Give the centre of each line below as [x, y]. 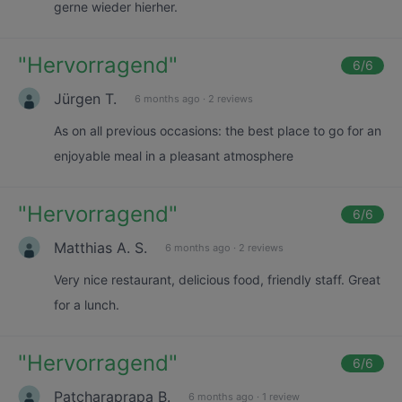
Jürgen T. [85, 98]
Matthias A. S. [100, 247]
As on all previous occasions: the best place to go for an [218, 131]
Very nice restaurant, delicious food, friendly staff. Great [217, 280]
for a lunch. [87, 305]
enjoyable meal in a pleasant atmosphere [174, 156]
